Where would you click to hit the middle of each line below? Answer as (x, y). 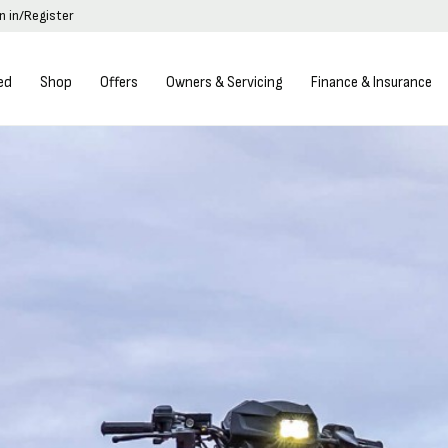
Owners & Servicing (225, 82)
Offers (119, 82)
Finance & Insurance (372, 82)
